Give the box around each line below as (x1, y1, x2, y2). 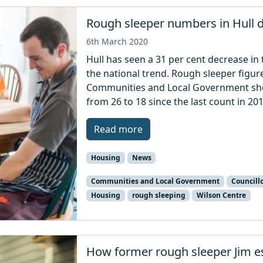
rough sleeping (131, 190, 186, 201)
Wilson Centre (197, 190, 247, 201)
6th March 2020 (86, 35, 149, 47)
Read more (94, 122, 143, 136)
